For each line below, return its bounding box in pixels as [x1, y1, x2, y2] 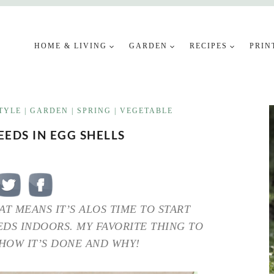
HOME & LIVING [34, 41, 108, 50]
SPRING [77, 106, 112, 115]
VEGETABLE [120, 106, 174, 115]
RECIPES [190, 41, 228, 50]
